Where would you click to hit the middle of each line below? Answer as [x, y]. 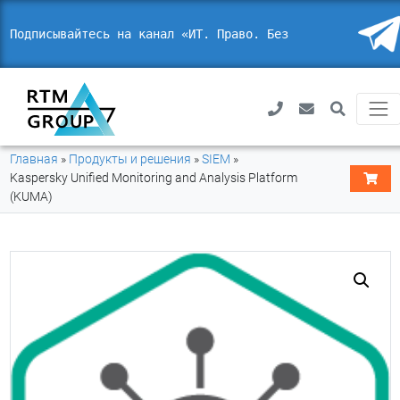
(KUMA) [31, 196]
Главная [33, 159]
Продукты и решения [129, 159]
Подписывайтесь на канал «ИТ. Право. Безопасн [167, 33]
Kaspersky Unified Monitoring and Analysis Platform [153, 178]
